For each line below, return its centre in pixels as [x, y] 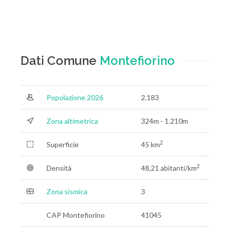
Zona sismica [67, 191]
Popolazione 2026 [75, 97]
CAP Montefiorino [76, 215]
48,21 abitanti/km [169, 168]
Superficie [63, 144]
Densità [59, 168]
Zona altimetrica [72, 121]
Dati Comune [60, 61]
